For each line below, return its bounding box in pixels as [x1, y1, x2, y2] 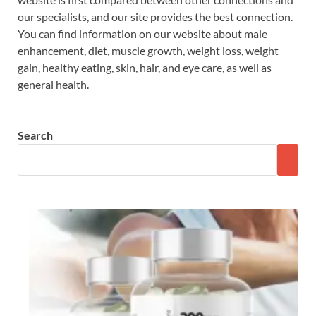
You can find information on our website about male [18, 27, 267, 40]
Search [18, 128, 53, 142]
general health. [18, 78, 89, 91]
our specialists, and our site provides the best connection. [18, 10, 293, 23]
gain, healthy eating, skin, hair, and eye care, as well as [18, 61, 272, 74]
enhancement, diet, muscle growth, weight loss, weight [18, 44, 279, 57]
